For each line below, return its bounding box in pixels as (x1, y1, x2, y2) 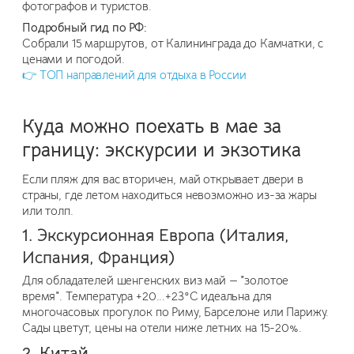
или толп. (22, 203, 73, 218)
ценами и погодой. (22, 52, 125, 67)
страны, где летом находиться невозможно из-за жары (22, 187, 317, 202)
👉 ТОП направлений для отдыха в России (22, 68, 247, 83)
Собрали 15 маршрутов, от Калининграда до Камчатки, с (22, 36, 324, 51)
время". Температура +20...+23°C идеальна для (22, 289, 272, 304)
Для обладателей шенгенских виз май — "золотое (22, 273, 289, 288)
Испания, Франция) (22, 247, 175, 269)
